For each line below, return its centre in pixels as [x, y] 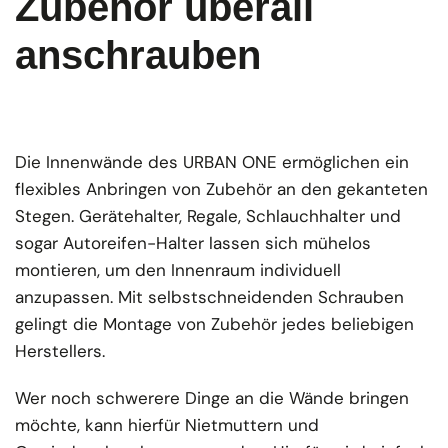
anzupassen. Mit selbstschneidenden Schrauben [210, 296]
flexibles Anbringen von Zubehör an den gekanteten [222, 188]
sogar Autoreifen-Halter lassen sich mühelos [193, 242]
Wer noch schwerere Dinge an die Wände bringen [212, 397]
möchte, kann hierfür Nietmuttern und [167, 424]
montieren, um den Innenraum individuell [178, 269]
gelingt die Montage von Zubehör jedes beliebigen [215, 323]
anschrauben [138, 54]
